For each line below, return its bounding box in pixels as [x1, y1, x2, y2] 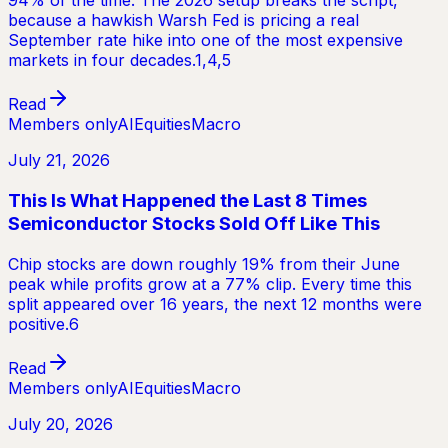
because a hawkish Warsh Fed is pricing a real [8, 10, 359, 31]
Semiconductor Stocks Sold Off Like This [8, 212, 380, 236]
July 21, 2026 [8, 150, 110, 171]
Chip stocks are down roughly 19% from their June [8, 253, 400, 274]
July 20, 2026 [8, 413, 113, 434]
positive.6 [8, 313, 79, 334]
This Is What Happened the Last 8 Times [8, 189, 367, 213]
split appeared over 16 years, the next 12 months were [8, 293, 422, 314]
